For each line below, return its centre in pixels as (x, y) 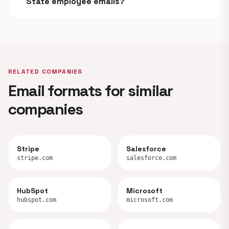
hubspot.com (37, 200)
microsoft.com (150, 200)
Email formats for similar (90, 91)
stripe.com (35, 158)
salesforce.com (151, 158)
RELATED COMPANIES (45, 72)
